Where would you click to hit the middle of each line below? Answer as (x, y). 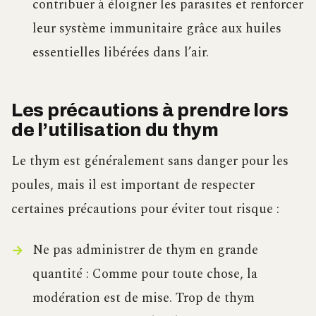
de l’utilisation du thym (115, 130)
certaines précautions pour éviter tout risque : (145, 209)
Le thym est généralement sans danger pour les (150, 161)
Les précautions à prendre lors (150, 111)
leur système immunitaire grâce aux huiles (157, 28)
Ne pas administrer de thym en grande (145, 250)
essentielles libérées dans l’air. (120, 52)
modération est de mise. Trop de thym (143, 298)
